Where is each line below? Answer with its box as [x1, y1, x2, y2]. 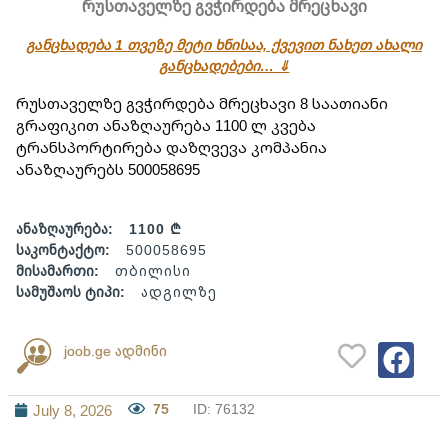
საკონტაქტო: [16, 240, 110, 260]
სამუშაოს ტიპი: [16, 282, 125, 302]
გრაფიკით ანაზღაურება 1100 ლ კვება [16, 115, 316, 135]
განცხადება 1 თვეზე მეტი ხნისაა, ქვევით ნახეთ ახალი [26, 35, 422, 54]
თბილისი [115, 261, 191, 281]
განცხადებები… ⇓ [158, 56, 290, 75]
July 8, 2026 [33, 400, 112, 421]
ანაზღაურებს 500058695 [16, 159, 200, 179]
